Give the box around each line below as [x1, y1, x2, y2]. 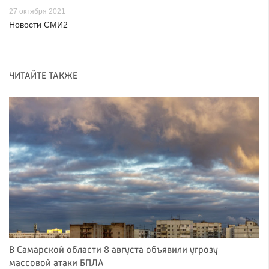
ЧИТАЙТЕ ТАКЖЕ [9, 71, 77, 82]
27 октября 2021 [9, 8, 65, 16]
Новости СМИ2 [9, 20, 68, 30]
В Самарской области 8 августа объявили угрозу [9, 245, 218, 255]
